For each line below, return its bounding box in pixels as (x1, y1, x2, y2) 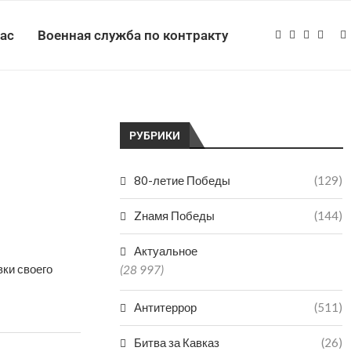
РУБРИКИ (129, 129, 181, 142)
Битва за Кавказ (134, 335, 220, 349)
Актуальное (134, 244, 198, 258)
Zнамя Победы (134, 208, 215, 223)
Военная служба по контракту (38, 27, 228, 43)
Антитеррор (134, 300, 197, 314)
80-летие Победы (134, 173, 231, 187)
